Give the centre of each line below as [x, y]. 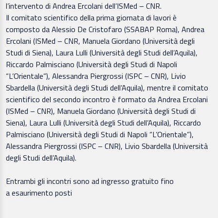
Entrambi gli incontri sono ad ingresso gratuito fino [90, 181]
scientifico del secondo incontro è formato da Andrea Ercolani [107, 99]
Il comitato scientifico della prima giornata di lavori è [91, 17]
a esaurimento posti [39, 192]
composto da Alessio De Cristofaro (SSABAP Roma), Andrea [105, 29]
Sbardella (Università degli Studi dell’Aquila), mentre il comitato [107, 87]
